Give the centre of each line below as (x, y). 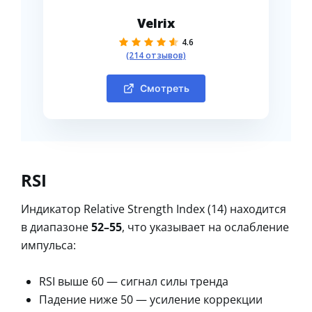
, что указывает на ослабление (205, 227)
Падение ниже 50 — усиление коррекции (151, 299)
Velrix (156, 23)
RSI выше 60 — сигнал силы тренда (134, 281)
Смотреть (164, 88)
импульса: (48, 245)
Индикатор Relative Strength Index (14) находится (154, 209)
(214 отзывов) (156, 55)
